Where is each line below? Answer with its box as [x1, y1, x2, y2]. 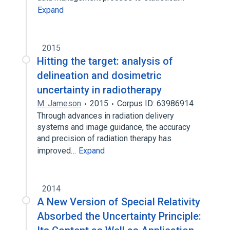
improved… [37, 146, 78, 156]
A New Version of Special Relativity [37, 196, 200, 208]
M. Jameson [37, 99, 81, 108]
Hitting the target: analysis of [37, 55, 173, 67]
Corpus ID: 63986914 [117, 99, 194, 108]
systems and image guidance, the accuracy [37, 122, 190, 132]
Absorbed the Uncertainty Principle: [37, 210, 201, 222]
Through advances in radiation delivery [37, 111, 174, 121]
